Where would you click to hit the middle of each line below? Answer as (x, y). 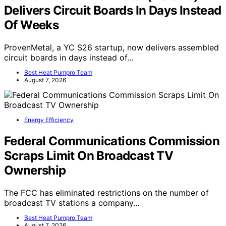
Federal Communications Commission (112, 141)
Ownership (35, 171)
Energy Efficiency (49, 120)
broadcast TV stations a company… (72, 203)
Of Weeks (32, 25)
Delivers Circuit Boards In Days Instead (113, 11)
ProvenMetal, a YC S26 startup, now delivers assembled (111, 48)
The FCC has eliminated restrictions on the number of (106, 193)
